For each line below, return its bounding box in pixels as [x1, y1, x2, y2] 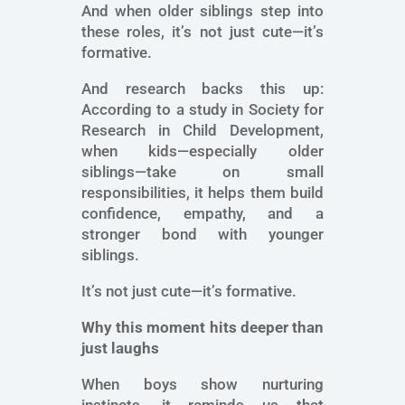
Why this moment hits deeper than [80, 318, 325, 337]
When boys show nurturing [80, 375, 325, 394]
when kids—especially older [80, 142, 325, 161]
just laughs [80, 339, 159, 358]
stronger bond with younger [80, 225, 325, 244]
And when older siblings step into [80, 2, 325, 21]
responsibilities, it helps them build [80, 184, 325, 202]
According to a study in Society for [80, 100, 325, 119]
